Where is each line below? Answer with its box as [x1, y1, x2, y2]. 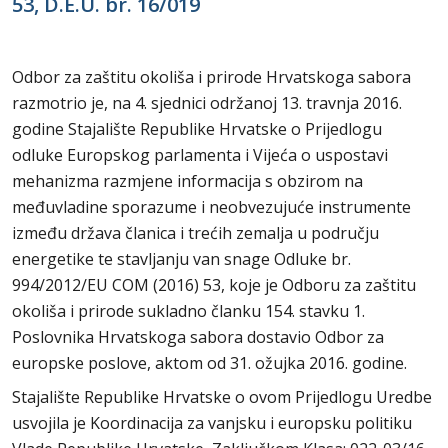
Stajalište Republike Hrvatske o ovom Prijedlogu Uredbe [12, 386, 432, 408]
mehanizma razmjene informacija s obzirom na [12, 170, 363, 192]
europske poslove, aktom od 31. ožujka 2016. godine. [12, 352, 411, 374]
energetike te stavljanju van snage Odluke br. [12, 248, 351, 270]
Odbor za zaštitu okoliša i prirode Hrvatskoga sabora [12, 66, 411, 88]
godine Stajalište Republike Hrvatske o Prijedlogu [12, 118, 382, 140]
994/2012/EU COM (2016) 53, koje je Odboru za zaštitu [12, 274, 416, 296]
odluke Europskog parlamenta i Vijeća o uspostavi [12, 144, 388, 166]
